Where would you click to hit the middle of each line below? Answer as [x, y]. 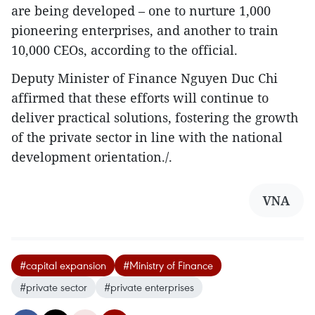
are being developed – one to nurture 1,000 [141, 10]
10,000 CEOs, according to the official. [124, 50]
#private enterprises [149, 287]
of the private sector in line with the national [147, 137]
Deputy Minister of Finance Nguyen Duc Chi [144, 78]
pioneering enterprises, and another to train [145, 30]
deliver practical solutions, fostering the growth [155, 117]
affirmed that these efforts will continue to [140, 97]
